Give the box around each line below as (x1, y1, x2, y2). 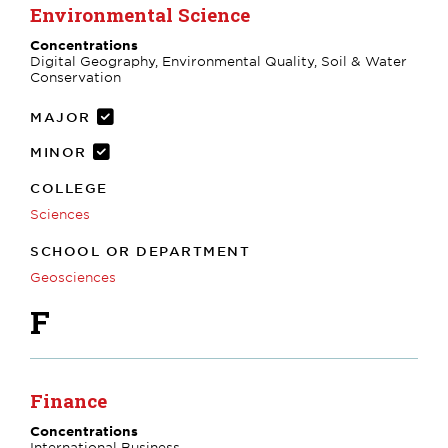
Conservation (30, 68, 121, 85)
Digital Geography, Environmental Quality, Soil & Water (30, 52, 407, 69)
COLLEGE (30, 179, 108, 196)
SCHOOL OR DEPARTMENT (30, 242, 250, 259)
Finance (30, 387, 107, 413)
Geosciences (30, 268, 116, 285)
